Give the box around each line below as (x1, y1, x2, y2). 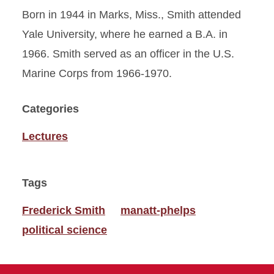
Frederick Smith (22, 204, 105, 217)
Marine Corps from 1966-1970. (22, 67, 172, 80)
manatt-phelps (120, 204, 196, 217)
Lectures (22, 130, 68, 143)
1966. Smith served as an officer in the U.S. (22, 47, 234, 60)
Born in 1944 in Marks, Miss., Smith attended (22, 8, 241, 21)
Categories (22, 102, 79, 115)
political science (22, 223, 107, 236)
